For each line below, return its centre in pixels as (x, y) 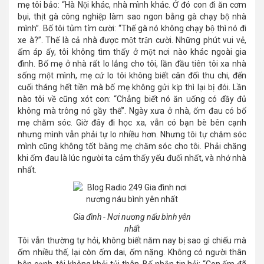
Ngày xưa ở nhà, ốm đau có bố (188, 111)
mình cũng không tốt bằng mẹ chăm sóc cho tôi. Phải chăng (132, 146)
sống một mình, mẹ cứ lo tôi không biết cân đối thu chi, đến (132, 76)
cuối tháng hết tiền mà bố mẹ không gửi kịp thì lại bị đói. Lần (132, 88)
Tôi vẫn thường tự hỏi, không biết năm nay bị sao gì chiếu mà (132, 241)
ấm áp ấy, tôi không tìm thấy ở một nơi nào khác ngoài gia (132, 52)
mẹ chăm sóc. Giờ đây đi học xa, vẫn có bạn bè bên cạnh (132, 123)
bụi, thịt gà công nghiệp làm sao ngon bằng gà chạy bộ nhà (132, 17)
